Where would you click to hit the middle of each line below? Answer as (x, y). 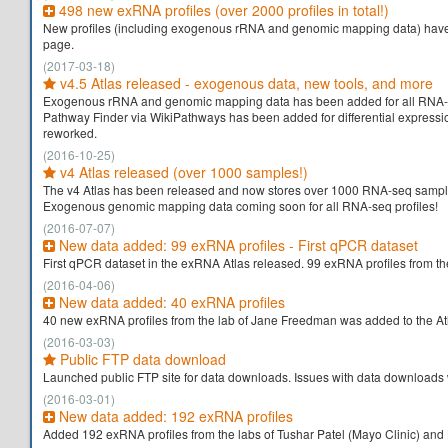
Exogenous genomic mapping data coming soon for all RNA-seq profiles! (240, 205)
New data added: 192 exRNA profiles (174, 416)
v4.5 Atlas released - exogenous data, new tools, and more (244, 83)
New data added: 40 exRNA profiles (170, 302)
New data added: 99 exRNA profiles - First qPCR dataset (236, 245)
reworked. (70, 132)
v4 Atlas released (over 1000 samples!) (182, 172)
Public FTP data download (141, 359)
